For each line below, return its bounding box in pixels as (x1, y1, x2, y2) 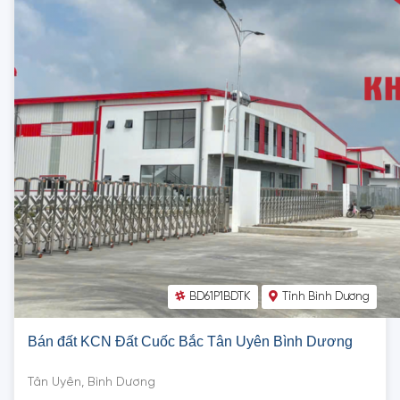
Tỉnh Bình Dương (282, 291, 370, 304)
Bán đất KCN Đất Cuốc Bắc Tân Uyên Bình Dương (28, 334, 353, 350)
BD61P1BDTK (189, 291, 251, 304)
